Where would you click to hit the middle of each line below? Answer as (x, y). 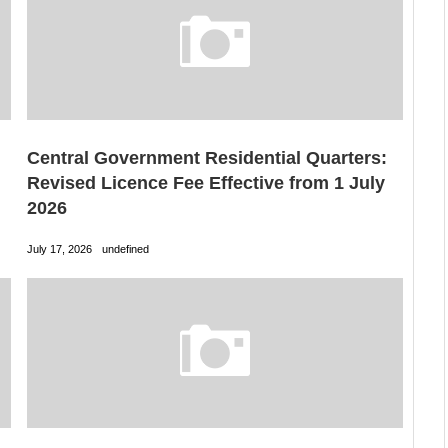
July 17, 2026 (59, 249)
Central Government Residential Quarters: (206, 158)
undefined (125, 249)
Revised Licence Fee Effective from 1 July (205, 183)
